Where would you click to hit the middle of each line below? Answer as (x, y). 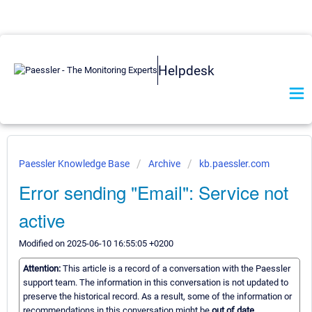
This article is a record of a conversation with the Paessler (177, 269)
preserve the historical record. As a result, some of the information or (157, 297)
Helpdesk (186, 70)
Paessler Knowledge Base (75, 164)
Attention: (43, 269)
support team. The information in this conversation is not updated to (156, 283)
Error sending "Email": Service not (154, 192)
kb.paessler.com (234, 164)
